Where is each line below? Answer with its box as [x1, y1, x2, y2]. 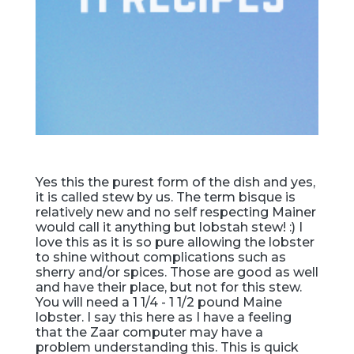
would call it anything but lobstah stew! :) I [36, 219, 303, 235]
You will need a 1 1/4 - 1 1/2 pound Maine [36, 294, 282, 310]
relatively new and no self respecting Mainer [36, 204, 316, 220]
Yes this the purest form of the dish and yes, [36, 174, 315, 190]
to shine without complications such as [36, 249, 286, 265]
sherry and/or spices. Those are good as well [36, 264, 318, 280]
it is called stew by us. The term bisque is [36, 189, 296, 205]
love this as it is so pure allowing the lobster [36, 234, 314, 250]
